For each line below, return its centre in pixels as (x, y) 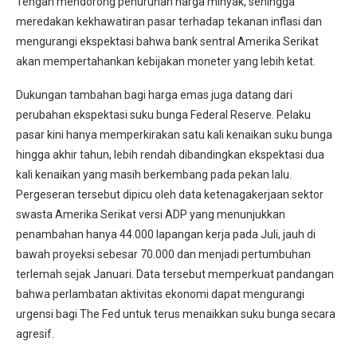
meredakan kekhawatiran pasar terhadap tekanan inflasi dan (169, 21)
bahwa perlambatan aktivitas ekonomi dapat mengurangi (160, 294)
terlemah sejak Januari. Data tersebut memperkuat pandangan (175, 274)
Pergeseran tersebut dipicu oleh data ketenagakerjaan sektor (170, 194)
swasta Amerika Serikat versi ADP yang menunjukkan (151, 214)
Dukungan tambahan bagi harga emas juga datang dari (154, 94)
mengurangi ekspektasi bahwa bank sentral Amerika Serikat (167, 41)
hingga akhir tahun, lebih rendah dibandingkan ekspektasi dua (170, 154)
